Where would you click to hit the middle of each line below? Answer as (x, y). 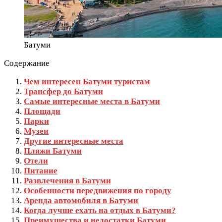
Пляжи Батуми (53, 151)
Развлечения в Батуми (67, 181)
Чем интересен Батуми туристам (87, 82)
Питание (41, 171)
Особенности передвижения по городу (98, 191)
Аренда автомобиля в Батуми (81, 201)
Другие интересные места (74, 141)
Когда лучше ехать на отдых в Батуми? (100, 211)
